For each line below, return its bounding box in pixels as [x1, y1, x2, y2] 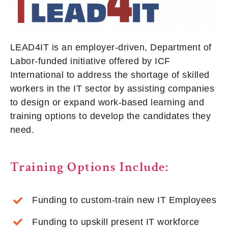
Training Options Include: [10, 158, 169, 176]
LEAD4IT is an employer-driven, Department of [10, 42, 212, 53]
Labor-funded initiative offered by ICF [10, 56, 170, 67]
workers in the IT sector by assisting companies [10, 83, 215, 94]
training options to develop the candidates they [10, 111, 211, 122]
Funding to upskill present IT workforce [32, 216, 199, 227]
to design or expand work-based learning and [10, 97, 205, 108]
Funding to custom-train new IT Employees [32, 195, 217, 206]
